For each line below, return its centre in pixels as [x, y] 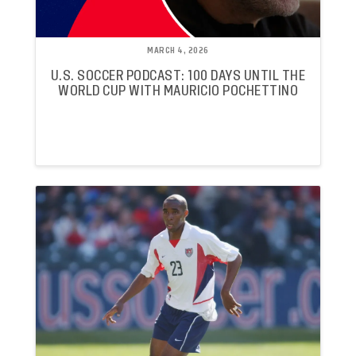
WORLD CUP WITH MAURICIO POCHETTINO [178, 91]
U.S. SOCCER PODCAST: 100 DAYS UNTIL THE [178, 75]
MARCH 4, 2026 [178, 50]
